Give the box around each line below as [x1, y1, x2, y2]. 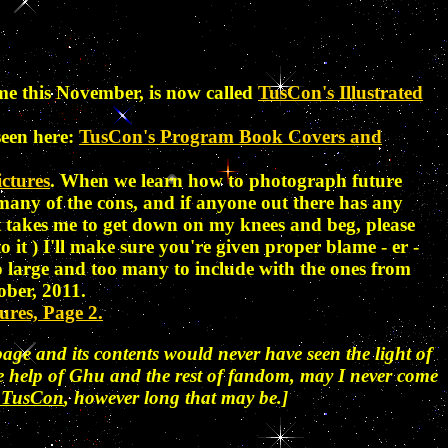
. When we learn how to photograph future [50, 170, 402, 192]
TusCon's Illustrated [258, 82, 423, 104]
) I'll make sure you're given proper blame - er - [32, 236, 419, 258]
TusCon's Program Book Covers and [79, 126, 382, 148]
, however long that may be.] [64, 387, 288, 409]
